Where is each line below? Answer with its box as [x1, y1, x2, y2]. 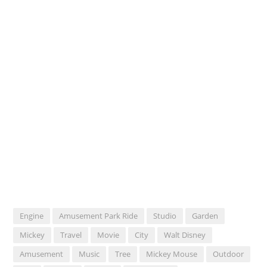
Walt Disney [164, 229, 206, 240]
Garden [192, 210, 219, 221]
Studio [153, 210, 177, 221]
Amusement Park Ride [59, 210, 138, 221]
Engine [20, 210, 44, 221]
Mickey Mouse [146, 248, 198, 259]
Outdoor [213, 248, 244, 259]
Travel [60, 229, 82, 240]
